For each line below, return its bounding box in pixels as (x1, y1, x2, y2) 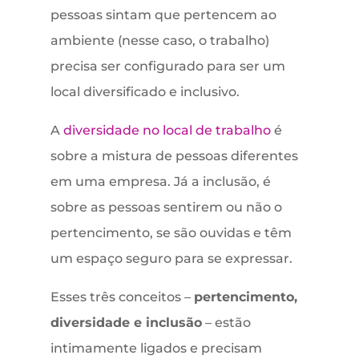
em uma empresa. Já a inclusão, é (50, 174, 271, 190)
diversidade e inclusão (50, 315, 202, 331)
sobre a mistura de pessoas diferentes (50, 148, 298, 164)
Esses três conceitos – (50, 289, 194, 305)
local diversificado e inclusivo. (50, 84, 240, 100)
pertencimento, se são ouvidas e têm (50, 225, 292, 241)
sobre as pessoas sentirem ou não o (50, 200, 282, 216)
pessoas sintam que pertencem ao (50, 7, 276, 23)
